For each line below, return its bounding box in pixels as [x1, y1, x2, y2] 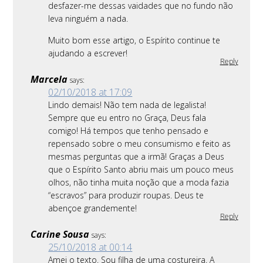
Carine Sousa [31, 228, 90, 241]
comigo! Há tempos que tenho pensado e [48, 125, 209, 137]
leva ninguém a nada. [48, 13, 129, 25]
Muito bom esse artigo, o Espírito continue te [48, 35, 221, 46]
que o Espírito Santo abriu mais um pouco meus [48, 164, 234, 176]
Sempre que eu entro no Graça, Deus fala [48, 112, 207, 124]
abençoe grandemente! [48, 203, 137, 214]
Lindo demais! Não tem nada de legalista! [48, 99, 207, 111]
